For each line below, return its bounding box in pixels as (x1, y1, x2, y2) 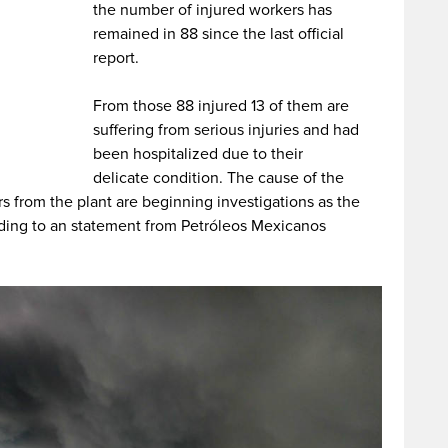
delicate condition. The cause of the (93, 168, 345, 188)
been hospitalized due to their (93, 144, 304, 164)
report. (93, 48, 140, 68)
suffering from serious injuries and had (93, 120, 360, 140)
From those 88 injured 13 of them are (93, 96, 350, 116)
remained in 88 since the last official (93, 24, 345, 44)
